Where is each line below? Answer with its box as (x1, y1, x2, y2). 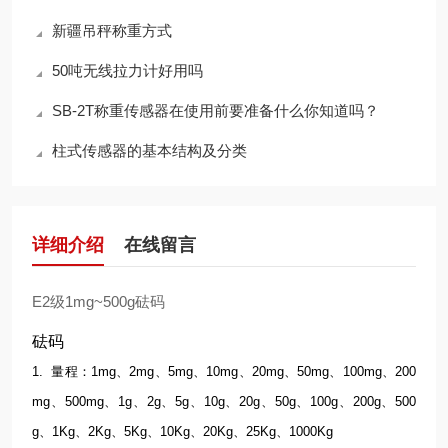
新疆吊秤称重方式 (52, 22, 172, 39)
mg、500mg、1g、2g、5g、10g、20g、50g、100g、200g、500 (32, 394, 416, 409)
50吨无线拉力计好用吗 (52, 62, 203, 79)
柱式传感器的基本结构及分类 (52, 142, 247, 159)
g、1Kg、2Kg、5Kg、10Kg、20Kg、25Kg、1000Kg (32, 424, 333, 439)
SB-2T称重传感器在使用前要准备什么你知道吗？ (52, 102, 379, 119)
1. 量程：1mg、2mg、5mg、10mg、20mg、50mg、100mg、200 (32, 364, 416, 379)
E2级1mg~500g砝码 (32, 293, 165, 310)
